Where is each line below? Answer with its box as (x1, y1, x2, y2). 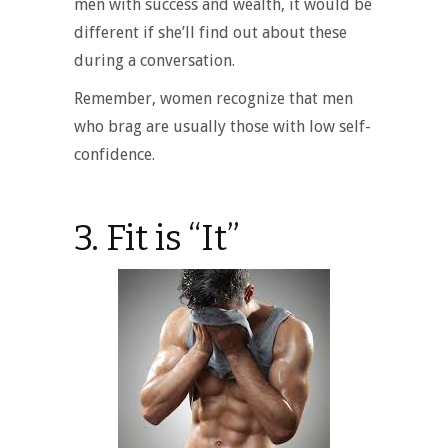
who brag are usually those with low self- (74, 117, 371, 137)
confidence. (74, 145, 155, 165)
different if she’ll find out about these (74, 23, 347, 43)
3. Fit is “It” (74, 217, 239, 260)
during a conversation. (74, 51, 235, 71)
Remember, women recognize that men (74, 89, 353, 109)
